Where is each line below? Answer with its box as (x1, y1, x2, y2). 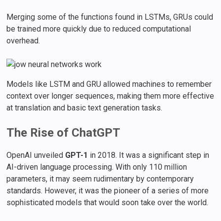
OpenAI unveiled (6, 150, 66, 160)
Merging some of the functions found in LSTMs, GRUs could (6, 12, 214, 22)
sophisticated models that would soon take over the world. (6, 197, 209, 207)
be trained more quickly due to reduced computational (6, 24, 191, 34)
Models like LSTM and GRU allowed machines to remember (6, 79, 212, 89)
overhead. (6, 36, 40, 45)
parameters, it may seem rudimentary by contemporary (6, 174, 194, 184)
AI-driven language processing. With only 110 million (6, 162, 187, 172)
